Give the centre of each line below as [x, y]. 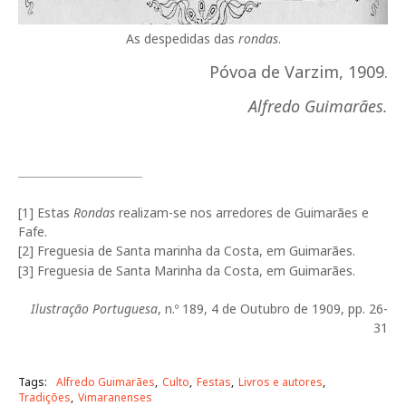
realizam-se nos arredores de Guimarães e [244, 213]
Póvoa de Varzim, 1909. [299, 72]
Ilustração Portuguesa [94, 309]
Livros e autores [280, 382]
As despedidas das [182, 39]
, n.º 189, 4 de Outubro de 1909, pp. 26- [273, 309]
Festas [214, 382]
